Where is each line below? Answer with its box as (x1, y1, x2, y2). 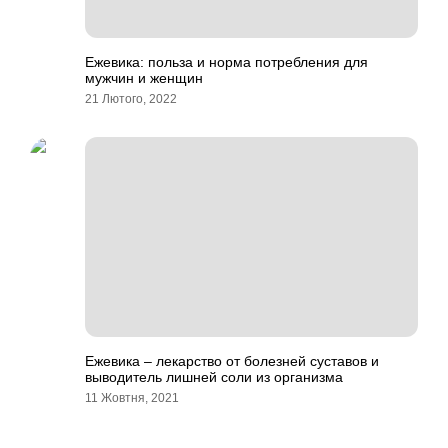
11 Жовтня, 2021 (85, 391, 179, 405)
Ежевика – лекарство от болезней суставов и (85, 353, 379, 369)
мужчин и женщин (85, 70, 203, 86)
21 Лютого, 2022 (85, 92, 177, 106)
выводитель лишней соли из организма (85, 369, 343, 385)
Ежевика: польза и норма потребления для (85, 54, 368, 70)
